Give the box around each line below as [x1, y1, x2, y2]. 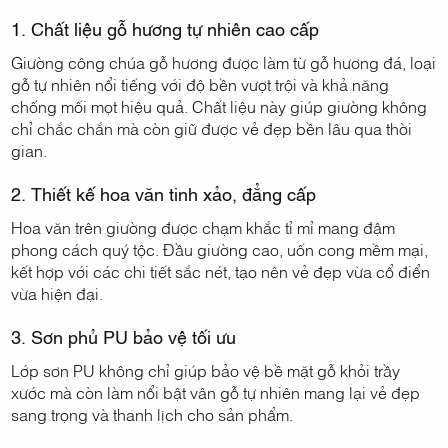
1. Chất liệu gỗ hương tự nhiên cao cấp [11, 16, 320, 41]
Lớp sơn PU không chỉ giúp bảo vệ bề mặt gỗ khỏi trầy [11, 359, 401, 382]
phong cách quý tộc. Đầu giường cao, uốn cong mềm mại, [11, 238, 429, 261]
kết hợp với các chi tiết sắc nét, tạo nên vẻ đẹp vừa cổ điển [11, 260, 431, 283]
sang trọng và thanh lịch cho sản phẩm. [11, 403, 294, 426]
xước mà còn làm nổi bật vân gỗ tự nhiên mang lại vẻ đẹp [11, 381, 421, 404]
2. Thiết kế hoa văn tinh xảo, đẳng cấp [11, 181, 317, 206]
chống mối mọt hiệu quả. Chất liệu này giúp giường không [11, 95, 428, 118]
